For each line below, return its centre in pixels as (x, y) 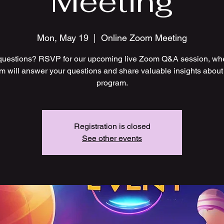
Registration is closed (112, 126)
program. (112, 82)
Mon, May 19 (63, 37)
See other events (112, 138)
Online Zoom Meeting (144, 37)
